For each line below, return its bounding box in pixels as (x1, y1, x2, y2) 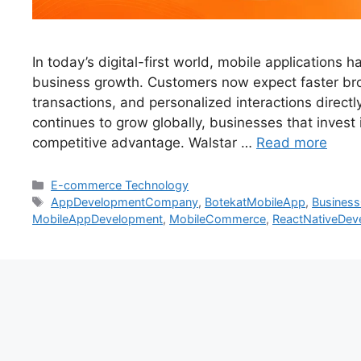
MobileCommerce (169, 212, 266, 226)
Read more (256, 135, 327, 151)
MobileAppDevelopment (32, 212, 163, 226)
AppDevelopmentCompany (51, 195, 199, 210)
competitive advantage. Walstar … (32, 135, 256, 151)
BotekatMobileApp (205, 195, 306, 210)
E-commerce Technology (51, 178, 189, 193)
